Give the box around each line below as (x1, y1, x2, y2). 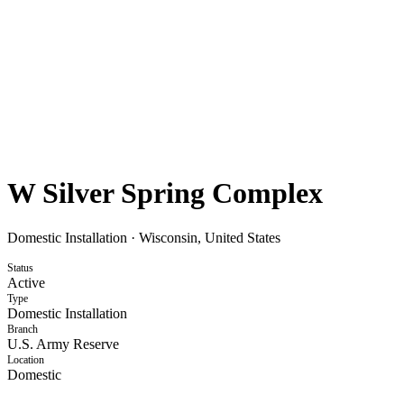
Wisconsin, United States (139, 229, 280, 245)
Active (7, 274, 45, 290)
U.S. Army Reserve (7, 335, 119, 352)
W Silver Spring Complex (7, 177, 323, 210)
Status (7, 261, 33, 274)
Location (7, 353, 44, 366)
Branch (7, 322, 38, 335)
